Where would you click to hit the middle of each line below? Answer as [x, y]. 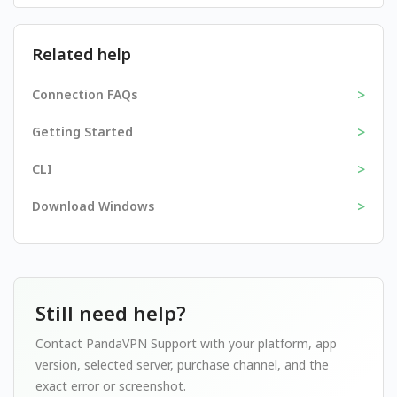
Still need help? [111, 313]
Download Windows [93, 206]
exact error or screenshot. [111, 386]
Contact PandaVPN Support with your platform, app [186, 343]
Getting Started [82, 132]
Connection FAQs [85, 94]
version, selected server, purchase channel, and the [182, 365]
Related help [82, 54]
